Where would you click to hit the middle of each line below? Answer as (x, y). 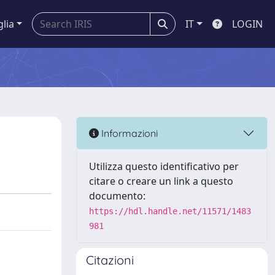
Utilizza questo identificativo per (164, 166)
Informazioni (128, 133)
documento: (117, 196)
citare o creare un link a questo (161, 181)
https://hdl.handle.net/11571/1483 (170, 211)
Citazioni (110, 260)
